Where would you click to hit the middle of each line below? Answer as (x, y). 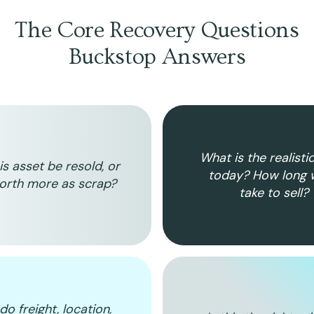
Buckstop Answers (157, 57)
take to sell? (274, 192)
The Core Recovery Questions (157, 30)
